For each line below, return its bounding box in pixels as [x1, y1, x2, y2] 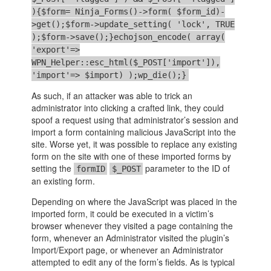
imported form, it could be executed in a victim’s [31, 207, 214, 220]
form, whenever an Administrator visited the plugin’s [31, 232, 230, 244]
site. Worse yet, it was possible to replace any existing [31, 138, 238, 151]
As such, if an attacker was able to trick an [31, 90, 193, 102]
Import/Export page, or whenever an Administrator [31, 244, 224, 256]
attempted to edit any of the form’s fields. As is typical [31, 256, 235, 269]
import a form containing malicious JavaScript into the [31, 126, 237, 139]
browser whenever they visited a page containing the [31, 220, 233, 232]
